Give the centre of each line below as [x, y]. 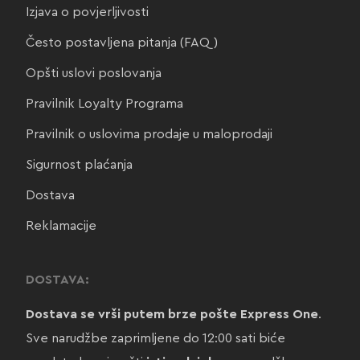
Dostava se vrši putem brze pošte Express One [172, 314]
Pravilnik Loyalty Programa [104, 103]
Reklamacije [61, 225]
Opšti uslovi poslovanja [93, 73]
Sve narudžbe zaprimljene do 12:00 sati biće [155, 338]
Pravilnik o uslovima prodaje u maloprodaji [149, 134]
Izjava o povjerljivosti [87, 12]
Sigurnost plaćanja [79, 164]
